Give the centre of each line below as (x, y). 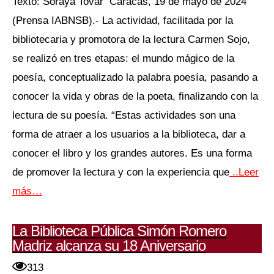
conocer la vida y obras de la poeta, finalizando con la (135, 96)
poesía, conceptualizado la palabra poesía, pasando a (135, 77)
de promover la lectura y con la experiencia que (121, 172)
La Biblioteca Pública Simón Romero (119, 231)
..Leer (244, 172)
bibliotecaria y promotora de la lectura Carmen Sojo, (131, 39)
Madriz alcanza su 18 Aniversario (109, 246)
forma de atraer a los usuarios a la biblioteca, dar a (129, 134)
